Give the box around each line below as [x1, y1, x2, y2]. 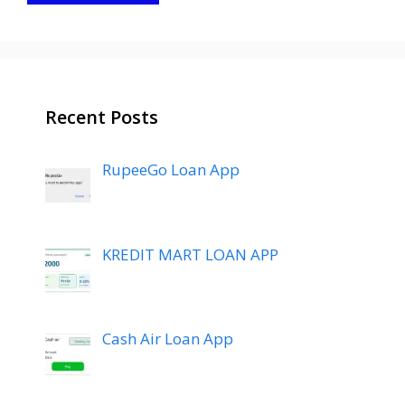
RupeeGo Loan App [101, 159, 240, 181]
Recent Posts [45, 105, 158, 130]
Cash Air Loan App [101, 327, 233, 349]
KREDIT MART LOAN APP [101, 243, 278, 265]
